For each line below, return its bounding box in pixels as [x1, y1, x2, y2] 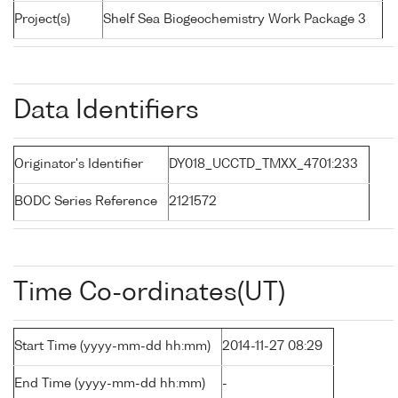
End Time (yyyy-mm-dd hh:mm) [14, 378, 205, 391]
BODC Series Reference [14, 195, 157, 209]
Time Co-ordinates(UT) [13, 281, 285, 306]
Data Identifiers [13, 99, 199, 124]
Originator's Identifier [14, 158, 143, 171]
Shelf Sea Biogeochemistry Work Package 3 [103, 13, 366, 27]
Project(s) [14, 13, 70, 27]
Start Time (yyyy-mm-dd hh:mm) [14, 340, 211, 354]
